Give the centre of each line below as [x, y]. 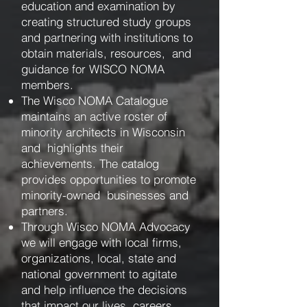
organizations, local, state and [100, 258]
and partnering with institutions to [107, 37]
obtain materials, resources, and [106, 53]
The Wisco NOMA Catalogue [95, 100]
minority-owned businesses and [105, 195]
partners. [48, 211]
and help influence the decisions [104, 290]
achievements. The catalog [90, 163]
